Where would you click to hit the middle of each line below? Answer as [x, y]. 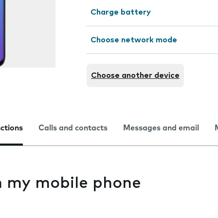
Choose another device [135, 75]
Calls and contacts [73, 128]
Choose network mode [134, 40]
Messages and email [161, 128]
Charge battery [121, 12]
